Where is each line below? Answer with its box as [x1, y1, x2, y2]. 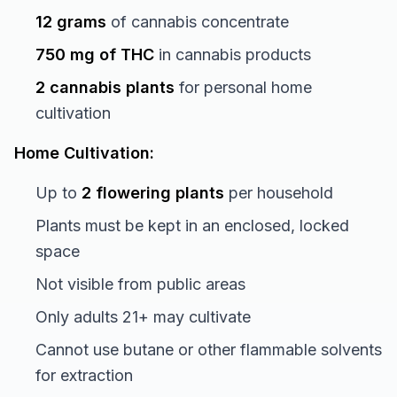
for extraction [35, 366, 133, 385]
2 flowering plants [82, 183, 224, 202]
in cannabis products [154, 45, 311, 64]
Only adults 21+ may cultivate [35, 307, 251, 326]
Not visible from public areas [35, 275, 245, 293]
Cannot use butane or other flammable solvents [35, 340, 382, 359]
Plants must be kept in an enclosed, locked [35, 216, 349, 235]
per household [224, 183, 333, 202]
